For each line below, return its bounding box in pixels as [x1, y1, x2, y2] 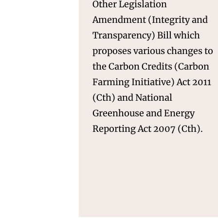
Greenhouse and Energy [92, 107, 195, 119]
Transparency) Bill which [92, 29, 200, 41]
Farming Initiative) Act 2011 [92, 76, 211, 88]
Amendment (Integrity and [92, 14, 208, 25]
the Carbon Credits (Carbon [92, 60, 209, 72]
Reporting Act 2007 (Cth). [92, 123, 203, 134]
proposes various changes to [92, 45, 213, 56]
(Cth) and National [92, 91, 172, 103]
